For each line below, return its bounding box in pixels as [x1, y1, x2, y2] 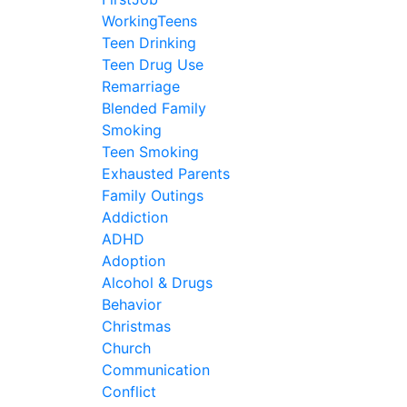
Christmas [102, 317, 171, 335]
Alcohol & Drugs [102, 273, 213, 292]
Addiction [102, 208, 168, 226]
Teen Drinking [102, 34, 196, 52]
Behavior [102, 295, 162, 313]
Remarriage [102, 77, 180, 95]
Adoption [102, 252, 165, 270]
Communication [102, 361, 210, 379]
